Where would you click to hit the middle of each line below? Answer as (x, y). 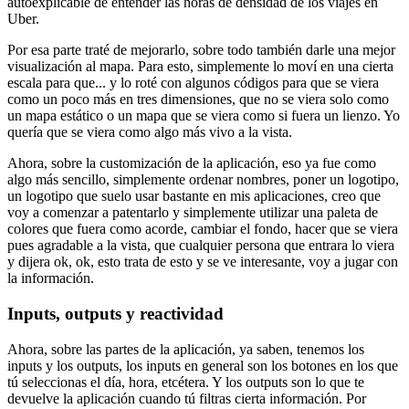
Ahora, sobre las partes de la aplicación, (121, 349)
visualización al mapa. (71, 67)
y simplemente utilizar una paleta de (275, 213)
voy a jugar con (353, 262)
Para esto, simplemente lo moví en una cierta (266, 67)
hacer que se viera (346, 229)
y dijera (29, 262)
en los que (369, 365)
